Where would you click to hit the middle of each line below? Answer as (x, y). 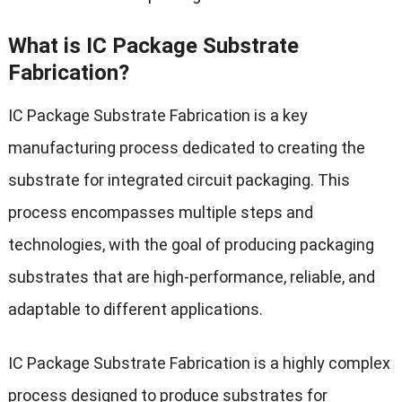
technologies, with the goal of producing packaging (191, 244)
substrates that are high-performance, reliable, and (191, 276)
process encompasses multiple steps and (160, 212)
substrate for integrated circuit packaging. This (179, 179)
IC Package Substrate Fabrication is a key (157, 115)
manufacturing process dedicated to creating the (186, 147)
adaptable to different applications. (135, 309)
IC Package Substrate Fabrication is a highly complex (199, 363)
